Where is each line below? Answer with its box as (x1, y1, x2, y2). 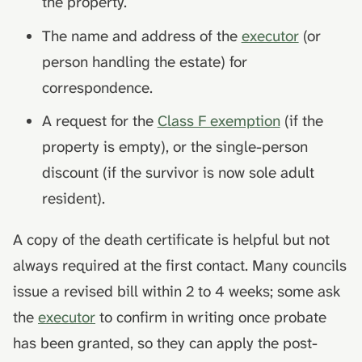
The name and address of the (41, 25, 242, 46)
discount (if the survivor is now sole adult (41, 162, 314, 183)
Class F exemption (157, 111, 280, 132)
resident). (41, 188, 105, 209)
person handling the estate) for (41, 51, 247, 72)
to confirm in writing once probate (95, 307, 326, 328)
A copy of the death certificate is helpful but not (13, 229, 330, 250)
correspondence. (41, 77, 153, 98)
